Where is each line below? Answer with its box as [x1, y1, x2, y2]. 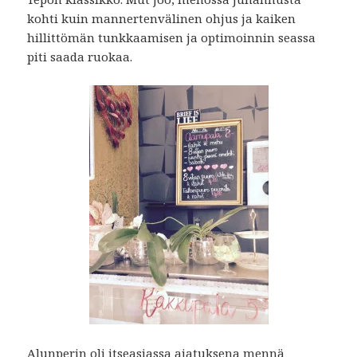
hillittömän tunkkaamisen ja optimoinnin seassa [27, 29, 316, 45]
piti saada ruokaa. [27, 48, 133, 65]
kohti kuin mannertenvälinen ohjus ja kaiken [27, 10, 296, 26]
